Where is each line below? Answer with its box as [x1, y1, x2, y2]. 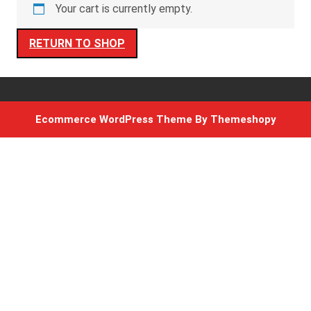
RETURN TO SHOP [29, 37, 125, 50]
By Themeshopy [192, 113, 276, 126]
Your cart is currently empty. [56, 2, 192, 15]
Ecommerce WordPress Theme [35, 113, 192, 126]
